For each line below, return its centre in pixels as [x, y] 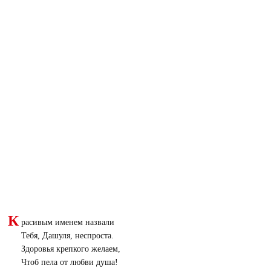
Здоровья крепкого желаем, [70, 249]
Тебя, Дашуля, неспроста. [67, 235]
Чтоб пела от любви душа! [69, 262]
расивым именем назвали [67, 222]
